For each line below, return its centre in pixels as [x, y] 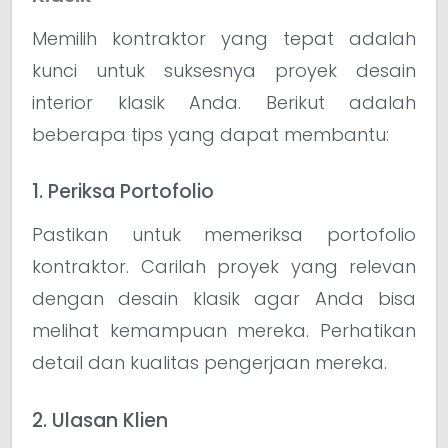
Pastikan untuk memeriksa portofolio [224, 235]
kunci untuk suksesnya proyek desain [224, 70]
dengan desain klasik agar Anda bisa [224, 299]
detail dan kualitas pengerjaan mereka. [209, 363]
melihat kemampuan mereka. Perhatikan [224, 331]
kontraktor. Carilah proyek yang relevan [224, 267]
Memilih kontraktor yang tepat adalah [224, 38]
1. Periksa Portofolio [123, 192]
